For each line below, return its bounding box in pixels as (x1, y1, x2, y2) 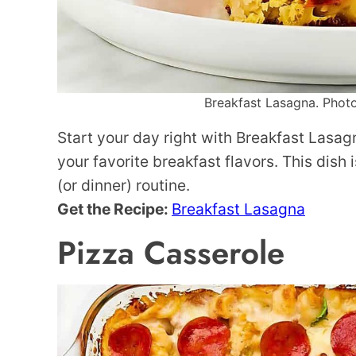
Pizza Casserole (57, 230, 284, 276)
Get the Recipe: (57, 199, 172, 219)
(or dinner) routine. (57, 176, 190, 195)
